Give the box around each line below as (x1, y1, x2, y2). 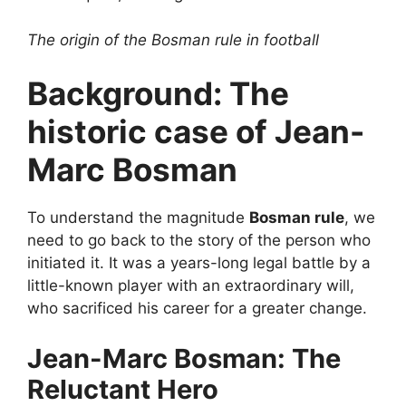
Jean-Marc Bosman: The (27, 342, 341, 374)
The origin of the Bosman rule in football (27, 30, 319, 49)
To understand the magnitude (27, 208, 249, 227)
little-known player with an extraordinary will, (27, 276, 354, 295)
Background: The (27, 74, 289, 112)
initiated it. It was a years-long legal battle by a (27, 254, 371, 272)
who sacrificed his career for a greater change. (27, 299, 367, 317)
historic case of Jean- (27, 112, 364, 150)
